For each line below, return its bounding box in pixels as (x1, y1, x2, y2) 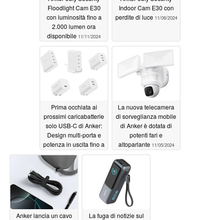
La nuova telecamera (118, 102, 174, 111)
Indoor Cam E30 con (118, 3, 174, 12)
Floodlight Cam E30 (47, 3, 101, 12)
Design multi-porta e (47, 130, 101, 139)
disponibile (47, 31, 78, 40)
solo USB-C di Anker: (46, 121, 102, 130)
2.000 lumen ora (52, 22, 96, 30)
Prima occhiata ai (51, 102, 97, 111)
